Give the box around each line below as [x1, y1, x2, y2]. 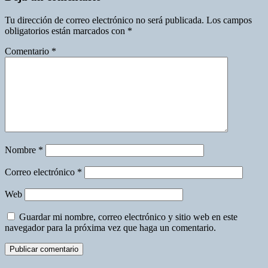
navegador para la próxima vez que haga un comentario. [5, 223, 216, 233]
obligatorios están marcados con [5, 26, 127, 36]
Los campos [206, 15, 252, 26]
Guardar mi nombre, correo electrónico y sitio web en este [19, 212, 237, 223]
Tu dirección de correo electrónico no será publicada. [5, 15, 204, 26]
